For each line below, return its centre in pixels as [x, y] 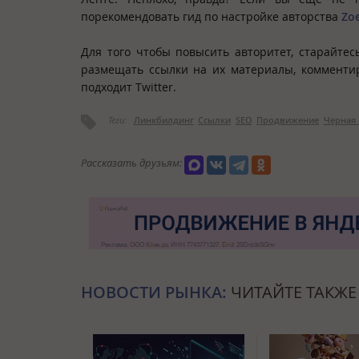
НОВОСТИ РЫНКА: [154, 292]
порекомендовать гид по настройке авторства [211, 16]
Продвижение [288, 120]
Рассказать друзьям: [131, 163]
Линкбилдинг [163, 120]
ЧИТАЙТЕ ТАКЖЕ [292, 292]
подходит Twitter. [132, 87]
